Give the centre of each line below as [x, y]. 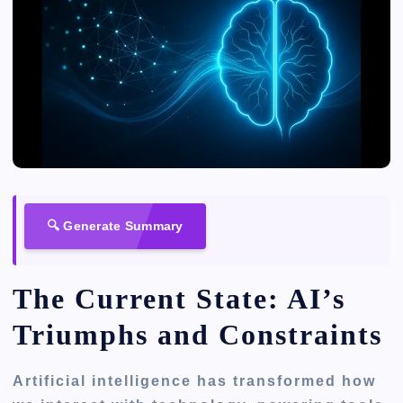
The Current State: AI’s [179, 299]
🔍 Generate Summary [115, 226]
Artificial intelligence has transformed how [195, 381]
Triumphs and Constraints [198, 335]
